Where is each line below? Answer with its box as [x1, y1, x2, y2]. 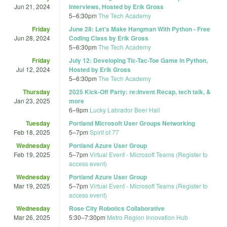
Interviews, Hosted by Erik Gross [69, 2, 164, 11]
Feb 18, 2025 [14, 127, 50, 136]
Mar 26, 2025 [14, 212, 50, 221]
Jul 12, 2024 [16, 64, 50, 73]
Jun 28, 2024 [14, 33, 50, 42]
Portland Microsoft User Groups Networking [69, 118, 195, 128]
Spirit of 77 [90, 127, 119, 136]
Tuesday [26, 118, 50, 128]
